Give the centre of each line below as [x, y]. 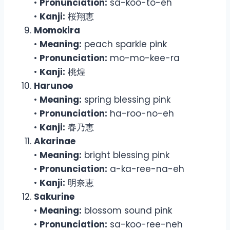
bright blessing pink [126, 155]
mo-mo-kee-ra [143, 58]
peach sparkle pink [124, 44]
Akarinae [55, 141]
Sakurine [54, 196]
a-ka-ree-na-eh [146, 169]
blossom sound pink [127, 210]
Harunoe [53, 85]
